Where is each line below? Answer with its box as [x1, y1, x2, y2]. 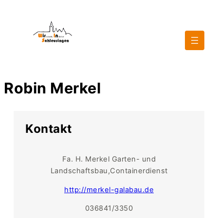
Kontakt [25, 121, 72, 136]
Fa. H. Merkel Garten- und [62, 155, 156, 164]
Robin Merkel [4, 79, 101, 97]
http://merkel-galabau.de [64, 185, 154, 194]
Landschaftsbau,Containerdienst [50, 166, 168, 176]
